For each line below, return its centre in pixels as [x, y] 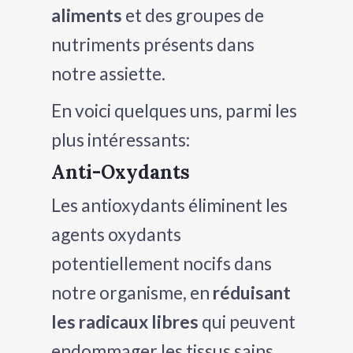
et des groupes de [193, 15]
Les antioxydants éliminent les [169, 204]
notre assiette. [108, 73]
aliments [87, 15]
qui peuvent [247, 321]
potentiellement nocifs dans [162, 263]
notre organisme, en [132, 292]
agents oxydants [116, 234]
